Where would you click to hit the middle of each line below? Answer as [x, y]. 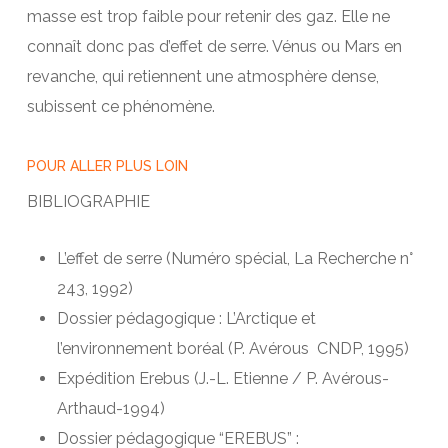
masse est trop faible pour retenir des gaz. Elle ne [208, 16]
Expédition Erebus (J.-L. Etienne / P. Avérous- [222, 378]
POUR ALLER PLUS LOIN [107, 165]
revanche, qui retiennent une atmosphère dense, [202, 76]
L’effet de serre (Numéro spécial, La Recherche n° [234, 258]
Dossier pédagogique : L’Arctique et [186, 318]
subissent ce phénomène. [120, 106]
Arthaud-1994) [110, 408]
